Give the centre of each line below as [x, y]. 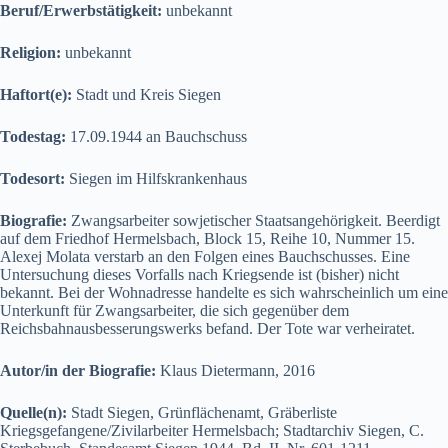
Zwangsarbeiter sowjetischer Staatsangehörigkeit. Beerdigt [255, 220]
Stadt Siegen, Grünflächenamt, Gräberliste [204, 412]
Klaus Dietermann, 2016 [237, 370]
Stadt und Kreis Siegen [148, 94]
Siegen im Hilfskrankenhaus [158, 178]
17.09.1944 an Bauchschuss [158, 136]
